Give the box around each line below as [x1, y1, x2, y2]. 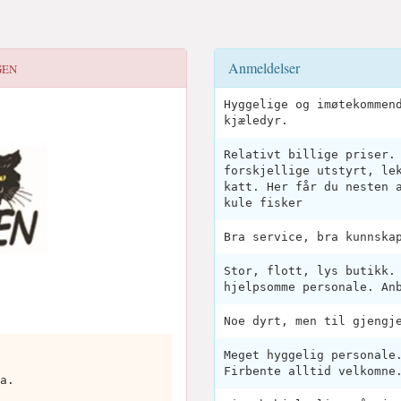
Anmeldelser [228, 58, 300, 77]
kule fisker [224, 196, 303, 209]
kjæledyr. [224, 114, 288, 127]
